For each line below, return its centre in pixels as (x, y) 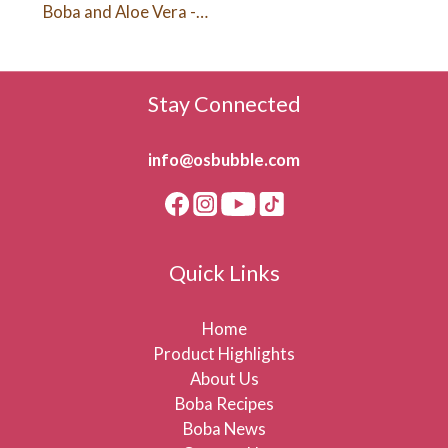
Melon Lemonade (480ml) (119, 34)
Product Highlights (224, 353)
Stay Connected (224, 104)
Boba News (224, 428)
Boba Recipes (224, 403)
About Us (224, 378)
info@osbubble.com (224, 159)
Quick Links (224, 273)
